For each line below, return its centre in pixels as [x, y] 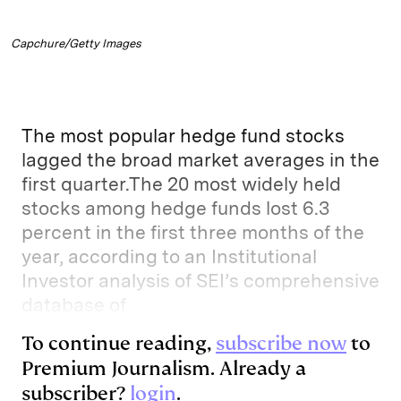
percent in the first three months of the [193, 233]
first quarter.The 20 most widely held [181, 184]
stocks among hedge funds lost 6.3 [175, 209]
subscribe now [281, 344]
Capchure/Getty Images [76, 44]
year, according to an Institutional [169, 257]
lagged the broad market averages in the [200, 160]
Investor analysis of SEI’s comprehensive [200, 281]
